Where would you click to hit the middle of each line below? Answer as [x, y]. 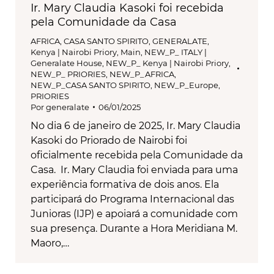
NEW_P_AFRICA [142, 74]
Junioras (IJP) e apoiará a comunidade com [134, 214]
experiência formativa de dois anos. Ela [125, 185]
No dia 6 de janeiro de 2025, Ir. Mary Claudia [135, 126]
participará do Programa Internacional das [132, 199]
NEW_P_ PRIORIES [68, 74]
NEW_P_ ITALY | [176, 52]
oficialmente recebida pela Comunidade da [137, 155]
